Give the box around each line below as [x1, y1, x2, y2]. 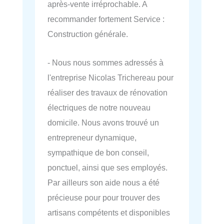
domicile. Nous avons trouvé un [47, 117, 159, 127]
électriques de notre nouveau [47, 102, 150, 112]
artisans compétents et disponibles [47, 207, 170, 217]
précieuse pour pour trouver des [47, 192, 160, 202]
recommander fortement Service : [47, 14, 164, 24]
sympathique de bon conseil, [47, 147, 149, 157]
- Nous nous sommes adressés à [47, 57, 163, 67]
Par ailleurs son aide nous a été [47, 177, 159, 187]
